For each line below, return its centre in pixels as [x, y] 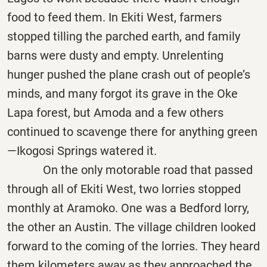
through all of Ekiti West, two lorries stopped [124, 189]
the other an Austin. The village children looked [131, 227]
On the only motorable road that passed [130, 170]
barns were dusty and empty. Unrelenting [115, 56]
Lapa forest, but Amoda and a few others [115, 113]
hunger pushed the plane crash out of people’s [129, 75]
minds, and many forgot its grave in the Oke [122, 94]
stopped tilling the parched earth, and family [124, 37]
